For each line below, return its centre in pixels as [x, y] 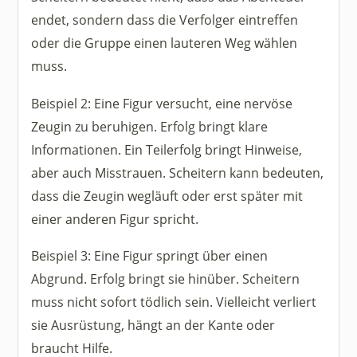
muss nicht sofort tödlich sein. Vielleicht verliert [174, 302]
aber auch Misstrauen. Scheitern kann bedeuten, [178, 172]
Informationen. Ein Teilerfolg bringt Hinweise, [167, 149]
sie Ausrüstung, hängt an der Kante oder [153, 325]
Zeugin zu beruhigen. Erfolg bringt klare [150, 126]
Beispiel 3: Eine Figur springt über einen [150, 255]
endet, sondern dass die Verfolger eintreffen [165, 20]
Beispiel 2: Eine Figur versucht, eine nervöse [162, 103]
